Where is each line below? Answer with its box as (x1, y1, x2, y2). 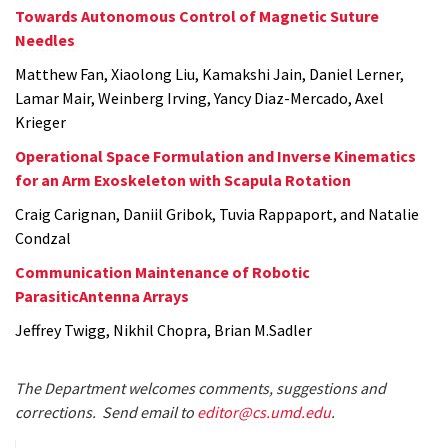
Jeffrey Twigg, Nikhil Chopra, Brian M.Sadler (15, 319, 312, 340)
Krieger (15, 111, 66, 132)
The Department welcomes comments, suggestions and (15, 377, 386, 398)
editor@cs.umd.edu (197, 401, 331, 422)
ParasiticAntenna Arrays (15, 285, 189, 306)
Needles (15, 29, 75, 50)
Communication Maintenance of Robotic (15, 261, 310, 282)
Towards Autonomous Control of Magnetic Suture (15, 5, 379, 26)
